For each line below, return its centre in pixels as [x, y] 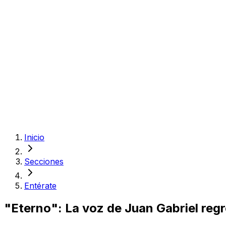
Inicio [34, 137]
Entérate [40, 186]
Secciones [44, 161]
